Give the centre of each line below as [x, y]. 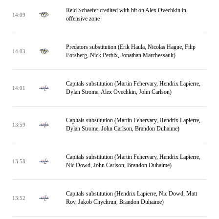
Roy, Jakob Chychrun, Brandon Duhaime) [115, 202]
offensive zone [83, 19]
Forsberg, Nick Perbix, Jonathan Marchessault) [121, 55]
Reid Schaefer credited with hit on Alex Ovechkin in [126, 10]
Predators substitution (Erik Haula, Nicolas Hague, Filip [131, 47]
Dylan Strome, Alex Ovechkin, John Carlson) [119, 92]
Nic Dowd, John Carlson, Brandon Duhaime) [119, 165]
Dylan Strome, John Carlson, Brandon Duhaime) [123, 129]
